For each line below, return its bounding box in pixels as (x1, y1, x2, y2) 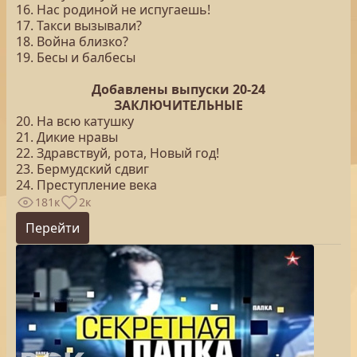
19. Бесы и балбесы (16, 49, 135, 66)
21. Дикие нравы (16, 128, 118, 146)
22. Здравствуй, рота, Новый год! (16, 144, 219, 162)
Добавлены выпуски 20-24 (92, 80, 265, 98)
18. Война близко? (16, 33, 128, 50)
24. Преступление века (16, 176, 157, 194)
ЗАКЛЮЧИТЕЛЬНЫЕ (114, 96, 243, 114)
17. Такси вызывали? (16, 17, 142, 34)
